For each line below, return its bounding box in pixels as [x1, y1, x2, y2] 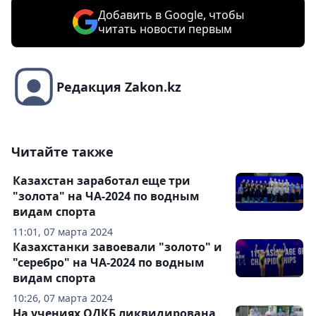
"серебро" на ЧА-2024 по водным [13, 255, 205, 271]
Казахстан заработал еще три [13, 173, 190, 189]
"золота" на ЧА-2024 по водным [13, 188, 200, 205]
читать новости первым [97, 21, 232, 37]
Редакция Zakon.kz [56, 78, 181, 96]
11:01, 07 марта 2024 [13, 225, 113, 239]
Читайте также [11, 143, 114, 161]
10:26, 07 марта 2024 [13, 291, 113, 305]
